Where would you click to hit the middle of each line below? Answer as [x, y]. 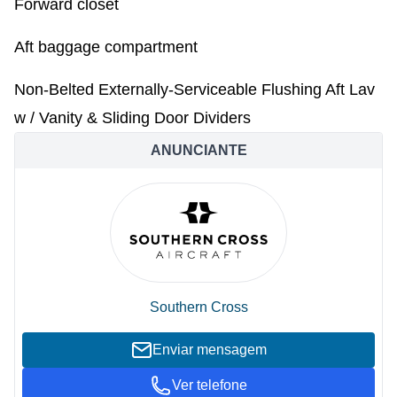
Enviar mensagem [209, 350]
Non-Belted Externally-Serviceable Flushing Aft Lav [195, 89]
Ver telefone [209, 385]
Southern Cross [198, 307]
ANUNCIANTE [198, 150]
